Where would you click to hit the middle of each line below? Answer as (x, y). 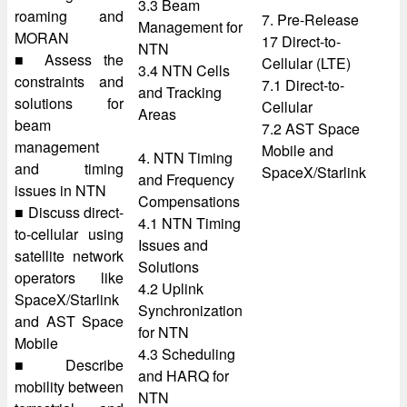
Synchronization (190, 310)
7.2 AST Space (311, 129)
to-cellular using (69, 234)
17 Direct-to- (301, 41)
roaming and (69, 16)
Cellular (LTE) (306, 63)
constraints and (69, 81)
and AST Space (69, 321)
